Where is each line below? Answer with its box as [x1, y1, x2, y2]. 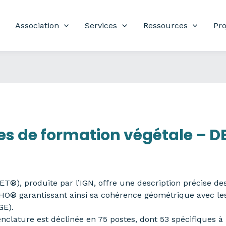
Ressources [143, 20, 188, 30]
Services [85, 20, 118, 30]
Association [15, 20, 59, 30]
